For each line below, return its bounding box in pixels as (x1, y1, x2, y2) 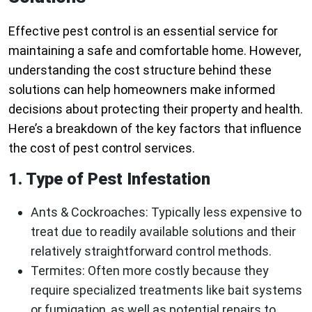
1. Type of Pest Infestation (8, 169, 210, 189)
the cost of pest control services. (8, 141, 195, 156)
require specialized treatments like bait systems (31, 283, 302, 298)
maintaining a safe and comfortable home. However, (8, 43, 301, 58)
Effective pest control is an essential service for (8, 24, 278, 39)
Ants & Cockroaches (31, 205, 146, 220)
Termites (31, 263, 82, 279)
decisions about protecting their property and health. (8, 102, 303, 117)
